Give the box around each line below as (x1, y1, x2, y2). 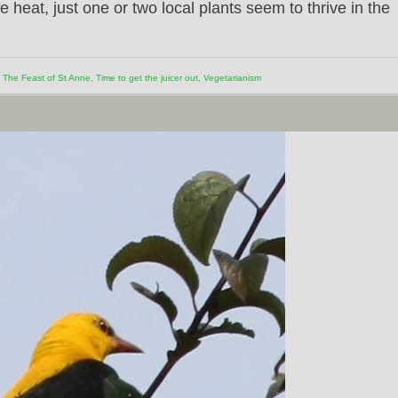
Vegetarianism (203, 73, 261, 83)
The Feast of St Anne (3, 73, 91, 83)
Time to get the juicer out (96, 73, 198, 83)
